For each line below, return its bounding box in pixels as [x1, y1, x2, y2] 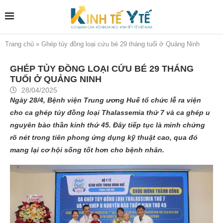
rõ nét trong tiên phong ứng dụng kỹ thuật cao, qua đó [10, 133, 198, 141]
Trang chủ [5, 40, 34, 48]
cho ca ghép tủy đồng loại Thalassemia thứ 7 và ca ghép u [10, 108, 210, 116]
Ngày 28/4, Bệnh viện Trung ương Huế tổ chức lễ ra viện [10, 96, 201, 104]
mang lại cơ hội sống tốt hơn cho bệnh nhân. [10, 145, 164, 154]
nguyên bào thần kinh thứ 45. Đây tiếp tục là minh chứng [10, 120, 205, 129]
